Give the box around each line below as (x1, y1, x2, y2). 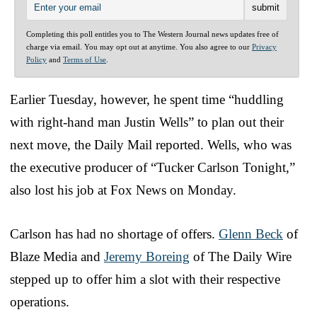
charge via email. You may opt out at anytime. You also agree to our (26, 42, 252, 51)
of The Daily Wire (190, 248, 292, 264)
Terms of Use (63, 54, 106, 64)
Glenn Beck (219, 226, 283, 241)
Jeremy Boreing (104, 248, 190, 264)
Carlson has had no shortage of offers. (10, 226, 219, 241)
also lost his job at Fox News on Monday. (10, 182, 236, 197)
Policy (26, 54, 47, 64)
